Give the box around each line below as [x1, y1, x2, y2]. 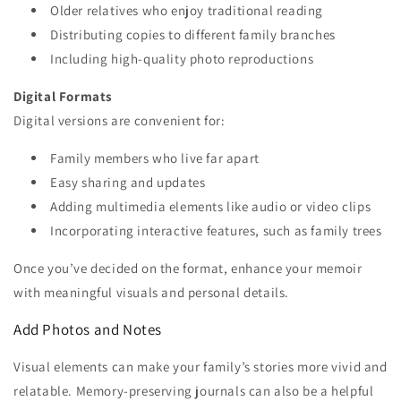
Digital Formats [13, 88, 113, 106]
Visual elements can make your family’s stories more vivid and [13, 358, 388, 376]
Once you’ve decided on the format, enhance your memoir [13, 260, 363, 277]
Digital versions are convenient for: [13, 112, 226, 130]
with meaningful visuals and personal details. [13, 284, 290, 302]
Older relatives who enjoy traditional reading [50, 2, 323, 20]
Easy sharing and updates [50, 174, 206, 192]
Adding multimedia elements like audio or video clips [50, 198, 371, 216]
